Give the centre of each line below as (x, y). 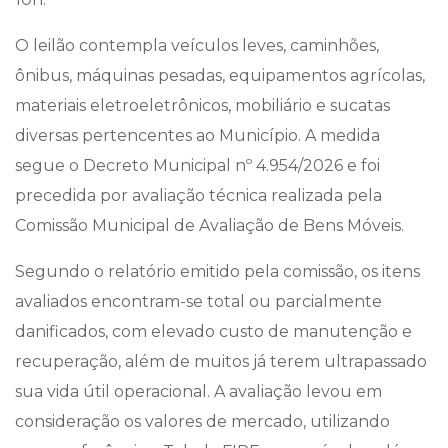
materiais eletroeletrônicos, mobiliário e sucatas (202, 105)
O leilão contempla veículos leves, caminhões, (197, 45)
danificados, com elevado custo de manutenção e (213, 331)
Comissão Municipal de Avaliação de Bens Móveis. (209, 225)
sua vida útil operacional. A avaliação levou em (198, 391)
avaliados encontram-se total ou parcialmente (198, 301)
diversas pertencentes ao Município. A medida (197, 135)
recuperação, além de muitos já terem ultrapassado (221, 361)
